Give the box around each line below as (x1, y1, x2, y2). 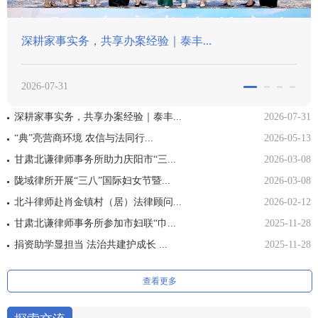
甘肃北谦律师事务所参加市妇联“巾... (14, 218, 176, 229)
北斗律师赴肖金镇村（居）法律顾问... (14, 197, 182, 208)
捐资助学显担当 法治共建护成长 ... (14, 239, 168, 251)
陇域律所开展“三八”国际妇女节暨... (14, 175, 170, 187)
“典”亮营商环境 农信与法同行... (14, 133, 153, 144)
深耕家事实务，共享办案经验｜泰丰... (14, 111, 182, 123)
